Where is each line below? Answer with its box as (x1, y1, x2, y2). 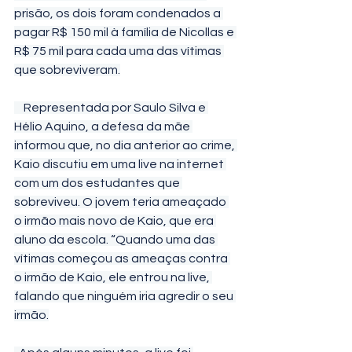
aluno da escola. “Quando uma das (14, 233, 218, 246)
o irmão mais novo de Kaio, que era (14, 214, 216, 227)
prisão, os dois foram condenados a (14, 7, 223, 20)
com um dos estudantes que (14, 177, 182, 189)
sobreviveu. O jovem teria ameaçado (14, 196, 229, 208)
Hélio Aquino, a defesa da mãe (14, 120, 192, 133)
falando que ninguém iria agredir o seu (14, 290, 236, 302)
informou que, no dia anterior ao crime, (14, 139, 237, 152)
